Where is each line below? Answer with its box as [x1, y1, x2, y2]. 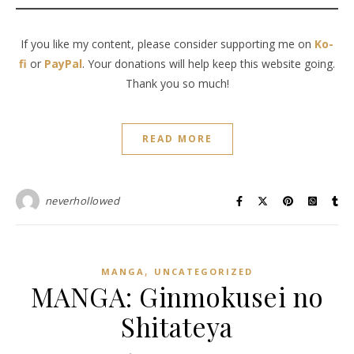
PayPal [44, 56, 82, 72]
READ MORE [141, 132, 213, 146]
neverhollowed [44, 194, 119, 209]
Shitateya [121, 309, 233, 345]
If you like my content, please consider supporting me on [21, 36, 314, 52]
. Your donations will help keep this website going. [82, 56, 335, 72]
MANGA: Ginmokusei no [30, 279, 324, 314]
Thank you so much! [125, 76, 229, 92]
